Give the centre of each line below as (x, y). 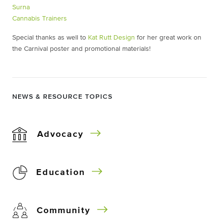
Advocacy (60, 134)
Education (61, 173)
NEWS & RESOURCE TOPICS (62, 97)
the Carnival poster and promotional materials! (81, 49)
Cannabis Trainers (40, 19)
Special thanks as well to (50, 38)
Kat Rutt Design (111, 38)
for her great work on (168, 38)
